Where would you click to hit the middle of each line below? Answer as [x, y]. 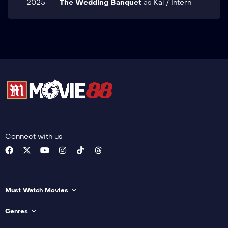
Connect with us [34, 137]
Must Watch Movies [37, 191]
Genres [17, 211]
